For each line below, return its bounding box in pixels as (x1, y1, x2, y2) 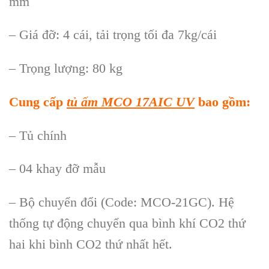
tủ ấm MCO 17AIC (67, 94, 172, 109)
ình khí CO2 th (159, 216, 238, 231)
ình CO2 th (56, 237, 115, 252)
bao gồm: (195, 94, 250, 109)
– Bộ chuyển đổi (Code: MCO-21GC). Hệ (9, 195, 234, 210)
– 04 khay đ (9, 161, 72, 177)
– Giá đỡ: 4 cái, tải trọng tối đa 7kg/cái (9, 27, 217, 43)
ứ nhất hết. (115, 237, 172, 252)
